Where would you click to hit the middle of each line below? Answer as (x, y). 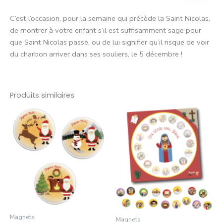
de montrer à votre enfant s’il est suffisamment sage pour (106, 30)
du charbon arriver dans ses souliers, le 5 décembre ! (96, 54)
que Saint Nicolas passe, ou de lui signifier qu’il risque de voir (110, 42)
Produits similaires (42, 95)
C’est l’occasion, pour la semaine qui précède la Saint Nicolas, (110, 19)
